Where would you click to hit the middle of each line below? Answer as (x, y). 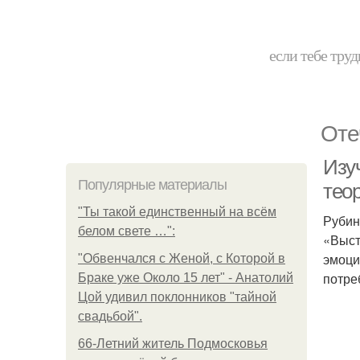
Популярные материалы (152, 185)
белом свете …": (127, 231)
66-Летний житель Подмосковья (173, 344)
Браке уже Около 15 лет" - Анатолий (186, 278)
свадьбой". (110, 316)
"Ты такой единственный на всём (177, 212)
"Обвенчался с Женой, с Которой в (182, 258)
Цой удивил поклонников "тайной (177, 297)
